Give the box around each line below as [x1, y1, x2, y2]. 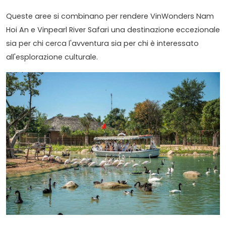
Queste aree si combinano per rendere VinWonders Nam [6, 11, 214, 21]
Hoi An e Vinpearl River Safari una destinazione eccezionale [6, 24, 220, 35]
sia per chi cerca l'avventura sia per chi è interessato [6, 38, 199, 48]
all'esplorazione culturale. [6, 51, 98, 62]
